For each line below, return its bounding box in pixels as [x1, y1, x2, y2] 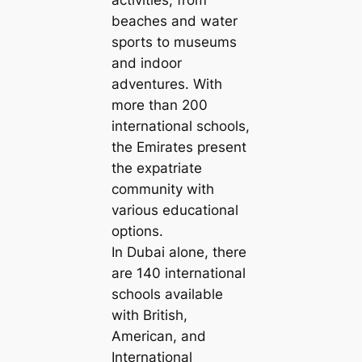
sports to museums [111, 33, 237, 50]
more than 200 [111, 96, 208, 113]
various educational [111, 201, 238, 218]
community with [111, 180, 214, 197]
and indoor [111, 54, 182, 71]
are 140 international [111, 264, 246, 281]
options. [111, 222, 163, 239]
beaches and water [111, 12, 238, 29]
